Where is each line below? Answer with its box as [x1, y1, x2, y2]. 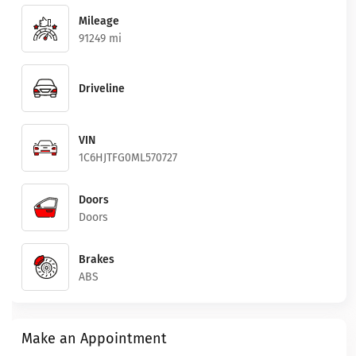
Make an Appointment [21, 330, 167, 347]
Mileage [79, 14, 119, 28]
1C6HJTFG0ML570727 [79, 150, 177, 164]
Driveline [79, 82, 125, 95]
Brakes [79, 252, 114, 266]
